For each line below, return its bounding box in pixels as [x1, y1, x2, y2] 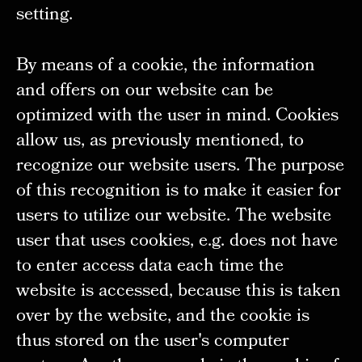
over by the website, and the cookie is [15, 301, 309, 332]
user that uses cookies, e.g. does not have [15, 226, 338, 257]
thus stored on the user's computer [15, 326, 289, 357]
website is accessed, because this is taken [15, 276, 341, 307]
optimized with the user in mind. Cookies [15, 101, 339, 132]
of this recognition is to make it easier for [15, 176, 341, 207]
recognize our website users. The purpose [15, 151, 344, 182]
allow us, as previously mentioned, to [15, 126, 304, 157]
